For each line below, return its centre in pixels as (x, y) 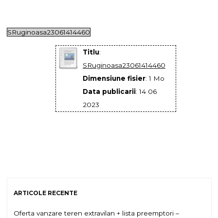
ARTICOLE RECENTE (45, 193)
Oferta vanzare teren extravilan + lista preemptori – (96, 213)
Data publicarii (109, 92)
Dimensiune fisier (114, 79)
